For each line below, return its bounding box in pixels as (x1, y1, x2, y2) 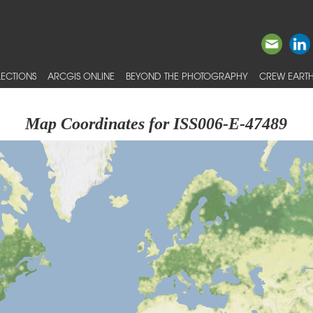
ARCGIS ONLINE (48, 69, 115, 82)
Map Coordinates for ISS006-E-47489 (25, 115, 288, 133)
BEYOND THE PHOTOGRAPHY (126, 69, 248, 82)
